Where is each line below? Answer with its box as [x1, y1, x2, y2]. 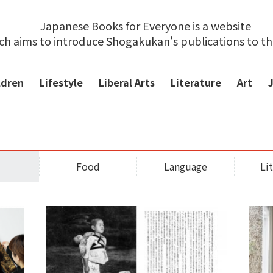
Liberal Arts [99, 75, 155, 90]
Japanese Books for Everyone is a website [40, 18, 251, 34]
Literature [171, 75, 221, 90]
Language [164, 159, 207, 174]
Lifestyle [40, 75, 83, 90]
